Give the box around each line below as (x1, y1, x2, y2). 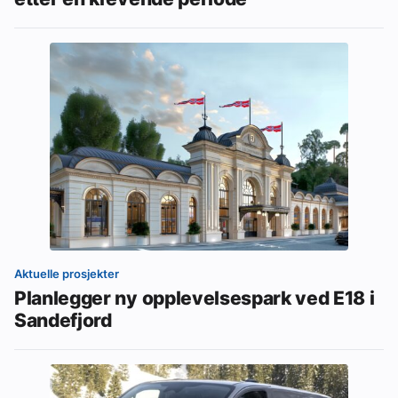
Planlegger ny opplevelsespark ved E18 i (14, 286, 375, 310)
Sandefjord (14, 308, 112, 332)
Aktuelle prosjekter (14, 267, 119, 282)
